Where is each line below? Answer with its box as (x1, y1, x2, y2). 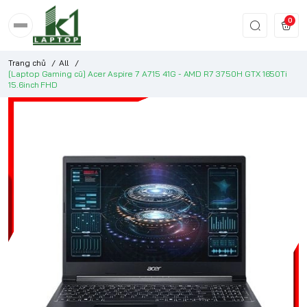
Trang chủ (8, 57, 46, 68)
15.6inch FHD (8, 79, 58, 90)
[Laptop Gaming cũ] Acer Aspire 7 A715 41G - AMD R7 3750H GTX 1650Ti (8, 68, 288, 79)
